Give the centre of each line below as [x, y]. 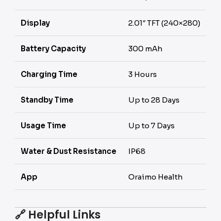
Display [35, 23]
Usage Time [43, 126]
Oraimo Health [155, 177]
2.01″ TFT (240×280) [164, 23]
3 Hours [143, 74]
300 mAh [145, 49]
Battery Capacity [53, 49]
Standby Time [47, 100]
